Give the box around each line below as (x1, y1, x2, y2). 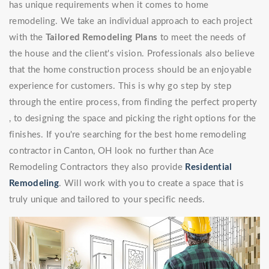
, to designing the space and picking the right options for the (9, 114, 256, 124)
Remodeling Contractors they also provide (9, 163, 186, 172)
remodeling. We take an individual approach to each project (9, 17, 253, 26)
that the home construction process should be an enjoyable (9, 65, 252, 75)
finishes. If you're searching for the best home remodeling (9, 130, 247, 140)
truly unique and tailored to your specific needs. (9, 195, 205, 205)
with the (9, 33, 46, 43)
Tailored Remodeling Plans (45, 33, 158, 43)
